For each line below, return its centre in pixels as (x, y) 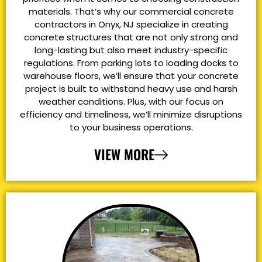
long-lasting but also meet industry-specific (131, 50)
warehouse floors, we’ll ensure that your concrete (131, 76)
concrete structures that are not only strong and (131, 37)
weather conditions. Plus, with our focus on (131, 102)
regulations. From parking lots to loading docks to (131, 63)
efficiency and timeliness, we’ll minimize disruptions (131, 115)
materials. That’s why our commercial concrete (131, 12)
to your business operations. (131, 127)
